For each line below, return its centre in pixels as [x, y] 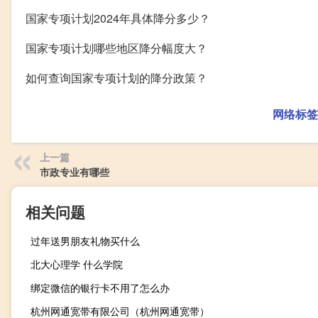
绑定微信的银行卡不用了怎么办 [100, 288]
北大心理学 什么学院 [77, 264]
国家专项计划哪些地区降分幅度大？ [116, 48]
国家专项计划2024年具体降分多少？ [118, 18]
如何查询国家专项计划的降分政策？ [116, 78]
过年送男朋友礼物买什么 [85, 241]
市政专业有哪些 [75, 172]
